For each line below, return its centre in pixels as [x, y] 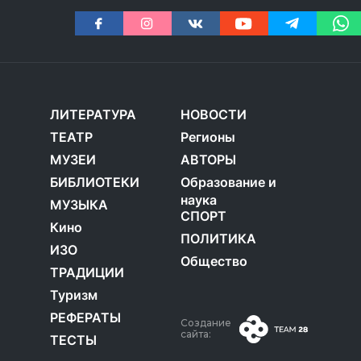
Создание [206, 323]
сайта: [196, 334]
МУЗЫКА [79, 205]
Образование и [228, 183]
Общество [214, 261]
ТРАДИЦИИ [87, 273]
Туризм [73, 295]
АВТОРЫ [208, 160]
